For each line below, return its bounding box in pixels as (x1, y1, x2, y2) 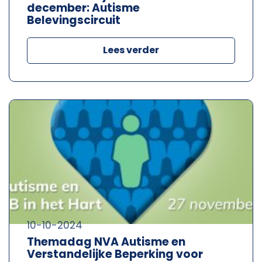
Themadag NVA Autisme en (27, 233, 185, 250)
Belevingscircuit (27, 12, 120, 28)
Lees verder (103, 43, 159, 57)
